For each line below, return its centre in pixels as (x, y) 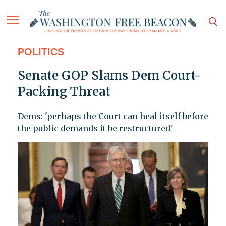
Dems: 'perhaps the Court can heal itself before (113, 116)
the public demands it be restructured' (95, 128)
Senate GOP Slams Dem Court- (109, 76)
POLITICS (41, 52)
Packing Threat (64, 92)
